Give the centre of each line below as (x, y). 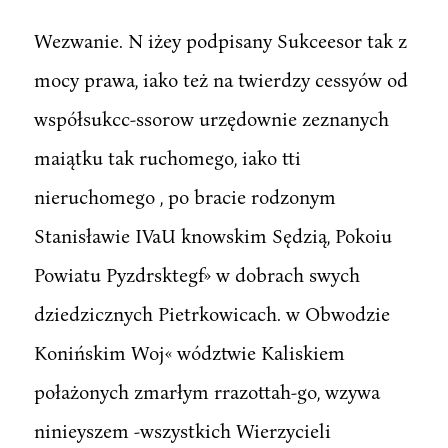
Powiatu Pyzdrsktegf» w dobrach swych (196, 274)
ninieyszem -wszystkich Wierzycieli (182, 430)
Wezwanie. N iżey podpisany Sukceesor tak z (220, 40)
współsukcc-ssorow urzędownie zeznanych (211, 118)
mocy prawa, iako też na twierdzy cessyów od (220, 79)
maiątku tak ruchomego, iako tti (167, 157)
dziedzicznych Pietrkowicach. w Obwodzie (211, 313)
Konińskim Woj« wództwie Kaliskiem (189, 352)
